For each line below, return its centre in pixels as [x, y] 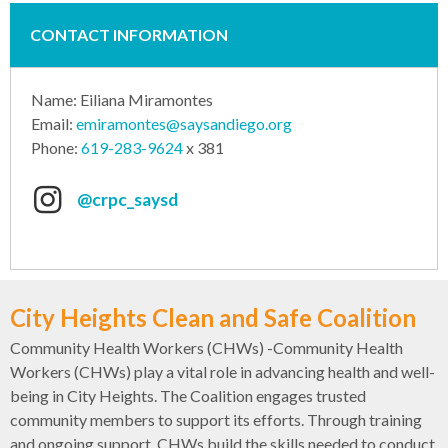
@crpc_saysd [127, 200]
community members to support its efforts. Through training [216, 420]
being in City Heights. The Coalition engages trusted [188, 396]
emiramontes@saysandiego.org [184, 124]
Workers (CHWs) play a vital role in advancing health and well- [222, 372]
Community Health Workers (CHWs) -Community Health [206, 348]
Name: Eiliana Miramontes [122, 100]
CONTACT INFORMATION [129, 35]
